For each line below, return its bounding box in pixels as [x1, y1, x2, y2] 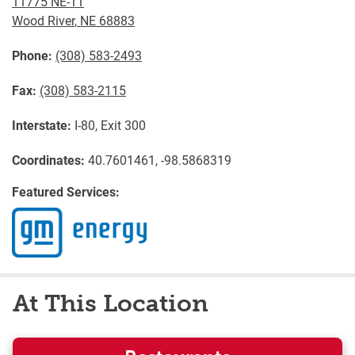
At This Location [13, 289, 208, 319]
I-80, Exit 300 [71, 116, 146, 133]
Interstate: [12, 116, 71, 133]
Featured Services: [12, 183, 120, 200]
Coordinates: [12, 151, 85, 168]
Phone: [12, 47, 52, 63]
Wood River [12, 12, 74, 29]
